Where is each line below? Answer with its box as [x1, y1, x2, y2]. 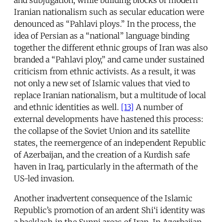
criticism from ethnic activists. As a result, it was [14, 66, 196, 76]
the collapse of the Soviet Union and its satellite [14, 125, 190, 136]
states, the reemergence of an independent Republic [14, 137, 206, 148]
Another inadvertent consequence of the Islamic [14, 193, 192, 203]
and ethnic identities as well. [14, 102, 121, 112]
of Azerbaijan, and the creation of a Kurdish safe [14, 149, 190, 160]
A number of [134, 102, 183, 112]
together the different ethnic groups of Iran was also [14, 42, 208, 53]
